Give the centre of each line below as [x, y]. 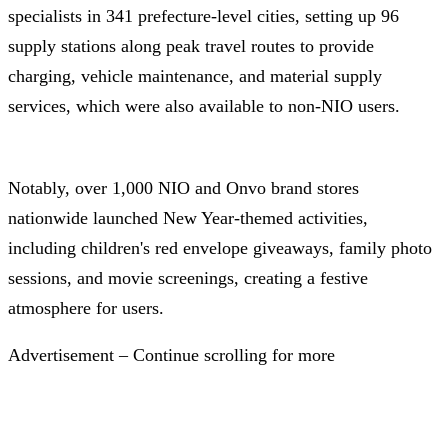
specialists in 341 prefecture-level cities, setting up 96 [203, 15]
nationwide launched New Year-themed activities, [188, 217]
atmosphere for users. [86, 307]
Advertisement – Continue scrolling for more [171, 355]
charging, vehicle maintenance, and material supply [195, 75]
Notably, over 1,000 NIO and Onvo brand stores [183, 187]
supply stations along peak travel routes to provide [191, 45]
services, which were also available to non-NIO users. [204, 105]
